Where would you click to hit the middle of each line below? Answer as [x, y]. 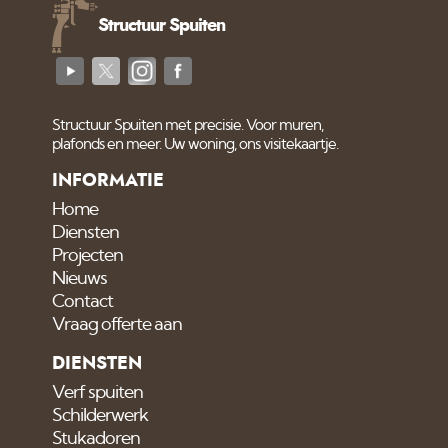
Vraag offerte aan [117, 324]
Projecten [88, 255]
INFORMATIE [108, 180]
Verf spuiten [98, 392]
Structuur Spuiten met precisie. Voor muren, [188, 125]
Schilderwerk [100, 415]
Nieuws [80, 278]
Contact [83, 301]
